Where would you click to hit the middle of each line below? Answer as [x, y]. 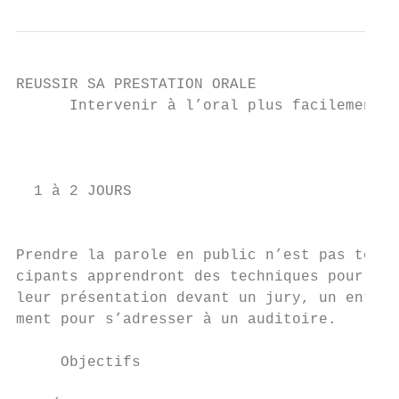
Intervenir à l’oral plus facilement [199, 106]
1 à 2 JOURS [74, 191]
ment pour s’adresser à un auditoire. [176, 320]
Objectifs [78, 362]
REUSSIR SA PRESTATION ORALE [136, 85]
